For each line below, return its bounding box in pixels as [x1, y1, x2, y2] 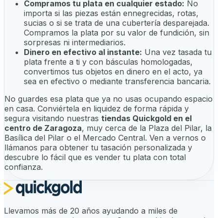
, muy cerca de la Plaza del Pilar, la [82, 123, 212, 133]
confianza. [4, 162, 43, 172]
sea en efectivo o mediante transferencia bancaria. [24, 76, 211, 87]
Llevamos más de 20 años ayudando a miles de [4, 206, 178, 216]
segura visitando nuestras [4, 113, 101, 124]
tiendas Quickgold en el [101, 113, 192, 124]
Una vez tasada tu [142, 47, 212, 57]
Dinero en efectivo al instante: [24, 47, 142, 57]
